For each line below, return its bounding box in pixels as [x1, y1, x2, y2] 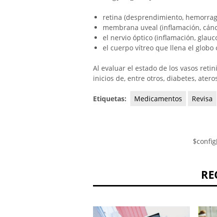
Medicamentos [134, 93, 182, 103]
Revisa [192, 93, 213, 103]
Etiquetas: [93, 93, 128, 103]
